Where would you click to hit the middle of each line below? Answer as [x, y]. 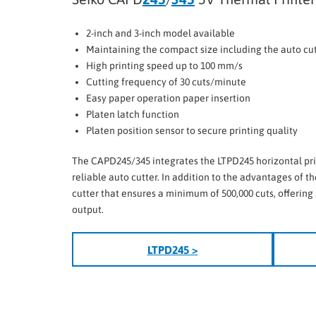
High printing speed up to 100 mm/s [164, 66]
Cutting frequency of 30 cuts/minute [166, 82]
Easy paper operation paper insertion [168, 98]
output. [88, 210]
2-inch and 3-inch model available [160, 34]
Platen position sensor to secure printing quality [192, 131]
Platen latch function [133, 115]
